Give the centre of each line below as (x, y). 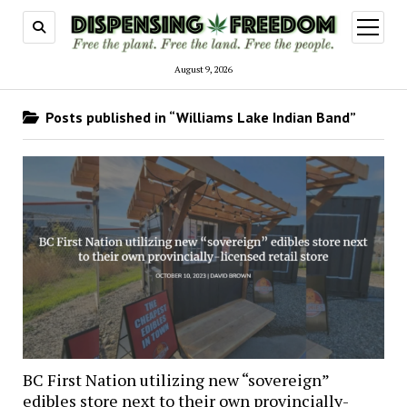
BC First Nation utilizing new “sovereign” (175, 380)
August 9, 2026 (203, 70)
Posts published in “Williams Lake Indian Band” (199, 118)
